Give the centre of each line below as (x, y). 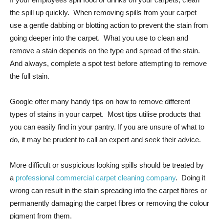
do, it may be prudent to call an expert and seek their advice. (105, 139)
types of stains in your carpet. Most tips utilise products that (105, 114)
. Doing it (190, 177)
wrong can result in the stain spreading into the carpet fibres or (108, 190)
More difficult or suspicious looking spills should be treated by (107, 165)
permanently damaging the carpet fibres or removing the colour (109, 203)
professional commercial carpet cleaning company (96, 177)
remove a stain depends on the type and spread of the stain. (106, 50)
